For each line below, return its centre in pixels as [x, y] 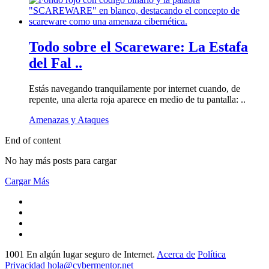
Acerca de [176, 254]
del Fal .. [56, 63]
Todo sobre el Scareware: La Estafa [138, 47]
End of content [33, 140]
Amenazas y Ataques [69, 119]
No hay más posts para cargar [61, 160]
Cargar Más [27, 181]
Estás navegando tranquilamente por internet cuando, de [134, 88]
